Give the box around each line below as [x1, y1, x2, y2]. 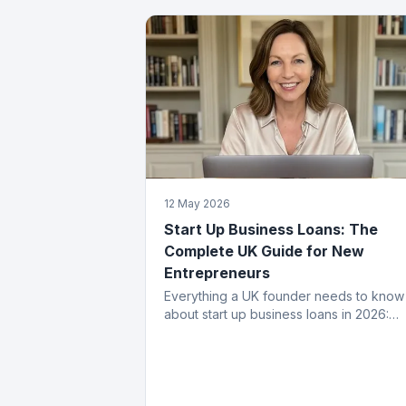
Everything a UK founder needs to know [164, 287, 404, 304]
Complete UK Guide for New [164, 241, 364, 260]
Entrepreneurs [164, 263, 270, 282]
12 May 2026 [164, 196, 230, 210]
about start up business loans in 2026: [164, 305, 389, 322]
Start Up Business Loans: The [164, 219, 378, 238]
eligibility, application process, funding [164, 324, 392, 340]
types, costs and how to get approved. [164, 342, 397, 358]
